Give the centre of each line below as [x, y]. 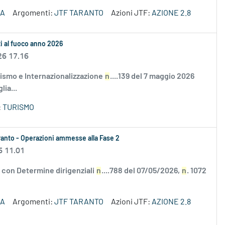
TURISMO [18, 108]
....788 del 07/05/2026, [141, 171]
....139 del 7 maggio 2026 [152, 77]
